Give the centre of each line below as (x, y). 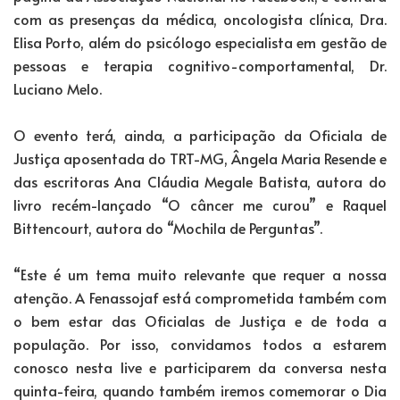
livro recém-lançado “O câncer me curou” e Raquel (200, 204)
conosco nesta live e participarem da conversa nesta (200, 367)
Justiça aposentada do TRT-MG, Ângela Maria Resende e (200, 158)
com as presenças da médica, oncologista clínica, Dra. (200, 18)
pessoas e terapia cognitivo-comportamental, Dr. (200, 65)
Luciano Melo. (58, 88)
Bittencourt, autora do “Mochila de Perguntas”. (168, 227)
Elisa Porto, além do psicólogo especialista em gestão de (200, 42)
